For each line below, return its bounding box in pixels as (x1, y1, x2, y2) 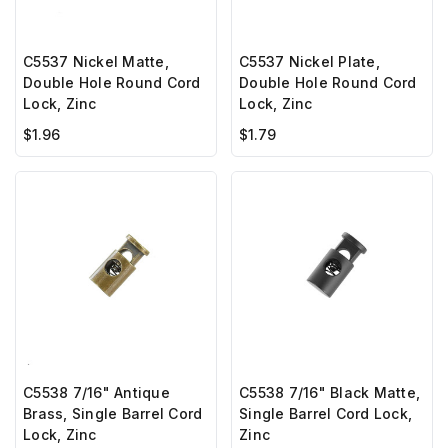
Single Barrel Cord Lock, (239, 405, 412, 423)
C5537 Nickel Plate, (239, 52, 380, 70)
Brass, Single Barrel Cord (23, 405, 203, 423)
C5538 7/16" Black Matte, (239, 384, 420, 402)
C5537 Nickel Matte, (23, 52, 169, 70)
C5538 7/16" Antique (23, 384, 170, 402)
